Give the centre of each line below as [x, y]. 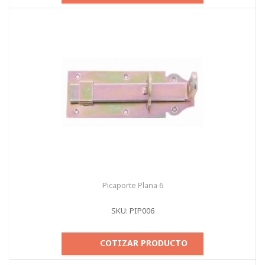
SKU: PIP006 [132, 211]
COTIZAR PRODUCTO [144, 243]
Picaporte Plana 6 [132, 185]
